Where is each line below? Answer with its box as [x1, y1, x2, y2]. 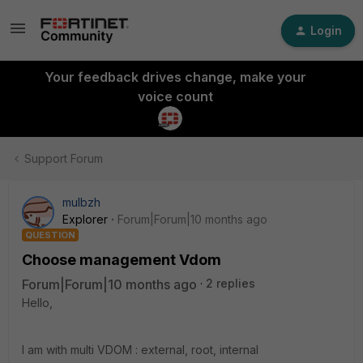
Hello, [22, 296, 53, 310]
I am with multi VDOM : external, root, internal [22, 343, 258, 357]
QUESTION [25, 229, 75, 241]
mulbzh [62, 195, 100, 209]
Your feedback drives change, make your [44, 69, 306, 85]
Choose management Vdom [22, 251, 221, 268]
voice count [137, 88, 213, 105]
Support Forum [24, 152, 103, 165]
